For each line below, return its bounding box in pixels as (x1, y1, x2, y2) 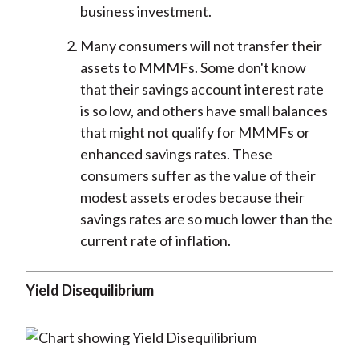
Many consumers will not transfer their (79, 37, 322, 55)
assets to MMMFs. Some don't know (79, 58, 306, 77)
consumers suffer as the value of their (79, 167, 316, 185)
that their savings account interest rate (79, 80, 324, 99)
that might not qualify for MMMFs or (79, 123, 310, 142)
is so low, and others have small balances (79, 102, 328, 120)
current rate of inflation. (79, 232, 231, 250)
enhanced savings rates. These (79, 145, 272, 163)
